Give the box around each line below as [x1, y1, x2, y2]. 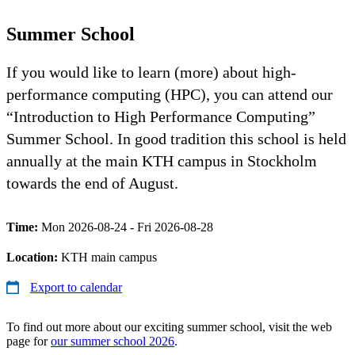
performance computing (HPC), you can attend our [6, 85, 333, 103]
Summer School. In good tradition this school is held [6, 129, 346, 147]
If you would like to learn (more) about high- [6, 63, 296, 81]
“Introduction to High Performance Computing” [6, 107, 315, 125]
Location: [6, 250, 61, 264]
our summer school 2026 [51, 334, 174, 348]
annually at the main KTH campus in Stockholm [6, 151, 317, 170]
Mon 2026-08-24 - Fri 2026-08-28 [41, 219, 213, 234]
